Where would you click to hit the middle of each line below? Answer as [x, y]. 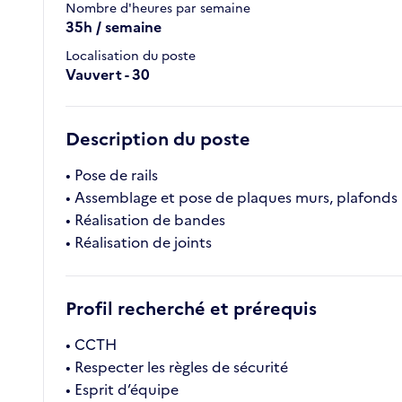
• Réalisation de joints [139, 243]
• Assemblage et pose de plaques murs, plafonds [232, 198]
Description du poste [158, 140]
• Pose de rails [112, 175]
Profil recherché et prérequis [191, 309]
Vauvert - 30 [108, 75]
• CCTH [91, 345]
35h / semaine [114, 27]
